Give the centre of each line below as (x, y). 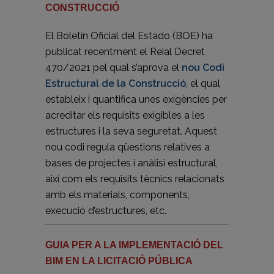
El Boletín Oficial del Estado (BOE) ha (129, 36)
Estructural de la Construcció (116, 83)
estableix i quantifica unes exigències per (136, 99)
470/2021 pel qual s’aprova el (113, 68)
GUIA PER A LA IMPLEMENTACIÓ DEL (134, 245)
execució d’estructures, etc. (106, 211)
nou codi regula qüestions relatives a (128, 147)
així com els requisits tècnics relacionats (135, 179)
